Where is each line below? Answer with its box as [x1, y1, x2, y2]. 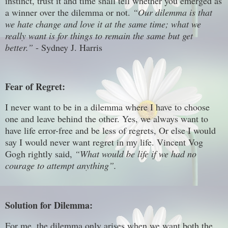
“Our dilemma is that [133, 6, 212, 18]
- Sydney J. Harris [33, 41, 102, 53]
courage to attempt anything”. [5, 159, 120, 172]
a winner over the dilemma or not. [5, 6, 133, 18]
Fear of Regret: [5, 80, 65, 94]
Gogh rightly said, [5, 148, 75, 160]
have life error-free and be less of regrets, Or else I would [5, 124, 216, 137]
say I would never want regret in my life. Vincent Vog [5, 136, 203, 149]
